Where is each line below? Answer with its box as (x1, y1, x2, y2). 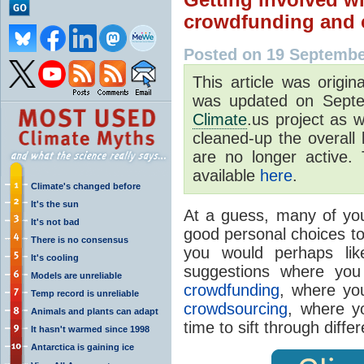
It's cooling (31, 252, 79, 262)
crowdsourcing (184, 299, 288, 318)
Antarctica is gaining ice (31, 341, 134, 352)
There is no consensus (31, 234, 128, 245)
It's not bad (31, 216, 80, 227)
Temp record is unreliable (31, 288, 139, 298)
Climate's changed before (31, 180, 141, 191)
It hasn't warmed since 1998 (31, 323, 149, 334)
